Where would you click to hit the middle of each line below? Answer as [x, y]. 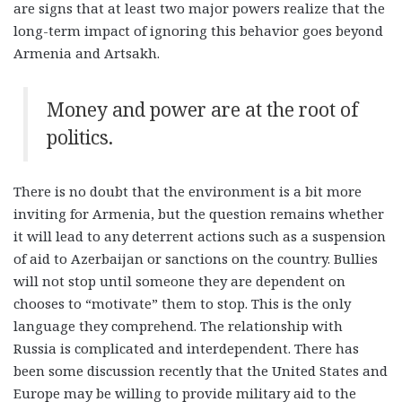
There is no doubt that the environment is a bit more [188, 191]
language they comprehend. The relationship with [178, 325]
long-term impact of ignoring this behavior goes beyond [198, 30]
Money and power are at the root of [202, 110]
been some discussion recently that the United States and [201, 370]
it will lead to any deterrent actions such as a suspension [200, 236]
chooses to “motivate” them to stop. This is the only [182, 303]
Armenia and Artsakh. [87, 52]
